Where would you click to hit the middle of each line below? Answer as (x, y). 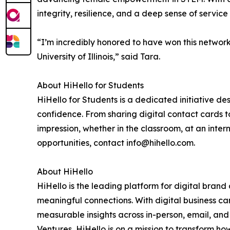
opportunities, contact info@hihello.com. (116, 143)
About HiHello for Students (90, 85)
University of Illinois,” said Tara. (99, 57)
